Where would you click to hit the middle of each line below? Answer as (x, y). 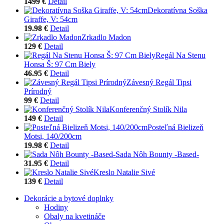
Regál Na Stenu (180, 55)
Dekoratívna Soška (177, 10)
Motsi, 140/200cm (53, 136)
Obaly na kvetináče (74, 216)
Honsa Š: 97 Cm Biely (60, 64)
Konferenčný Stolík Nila (148, 109)
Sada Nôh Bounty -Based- (157, 154)
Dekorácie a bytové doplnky (69, 198)
